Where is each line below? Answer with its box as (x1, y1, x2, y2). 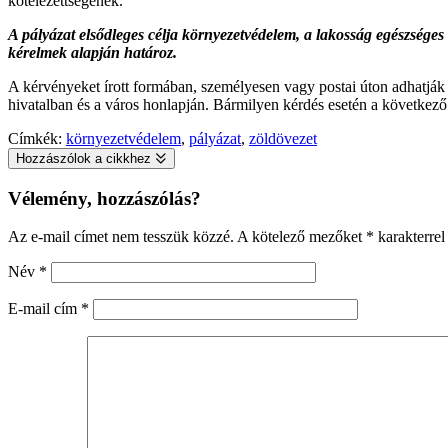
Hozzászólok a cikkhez (16, 150, 155, 166)
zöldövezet (249, 129, 317, 147)
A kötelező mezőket (237, 228, 366, 246)
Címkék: (8, 129, 66, 147)
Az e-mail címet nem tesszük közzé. (8, 228, 234, 246)
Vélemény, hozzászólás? (8, 187, 201, 209)
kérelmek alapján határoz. (8, 43, 177, 61)
